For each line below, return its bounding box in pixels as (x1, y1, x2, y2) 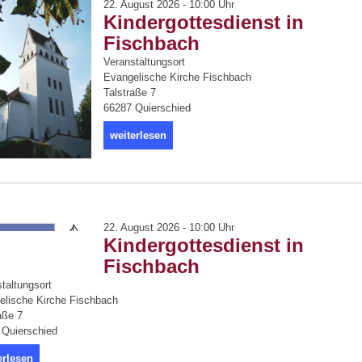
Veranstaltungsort (103, 56, 185, 68)
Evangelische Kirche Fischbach (103, 71, 251, 83)
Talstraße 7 (103, 86, 156, 99)
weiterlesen (110, 129, 166, 141)
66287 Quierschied (103, 102, 191, 114)
